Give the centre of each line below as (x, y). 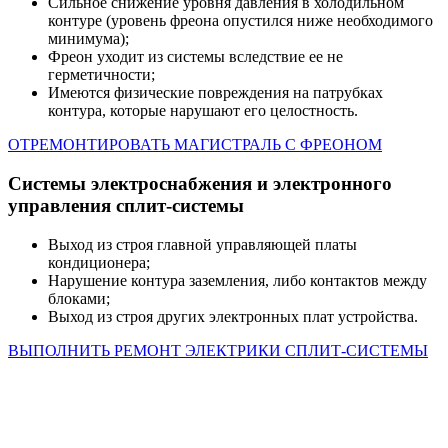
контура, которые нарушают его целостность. (203, 111)
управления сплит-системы (126, 206)
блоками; (79, 298)
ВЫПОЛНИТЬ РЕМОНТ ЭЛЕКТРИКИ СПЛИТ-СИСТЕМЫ (218, 350)
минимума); (88, 39)
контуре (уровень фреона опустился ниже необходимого (240, 21)
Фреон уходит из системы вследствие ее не (195, 57)
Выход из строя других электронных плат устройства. (233, 316)
